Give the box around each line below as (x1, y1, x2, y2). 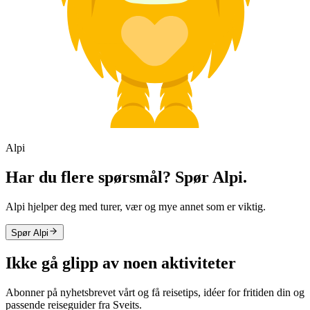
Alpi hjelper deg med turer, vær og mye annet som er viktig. (6, 201, 266, 213)
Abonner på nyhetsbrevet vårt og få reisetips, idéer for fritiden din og (6, 286, 304, 298)
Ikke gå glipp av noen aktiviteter (6, 254, 236, 272)
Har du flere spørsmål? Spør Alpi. (6, 168, 247, 187)
